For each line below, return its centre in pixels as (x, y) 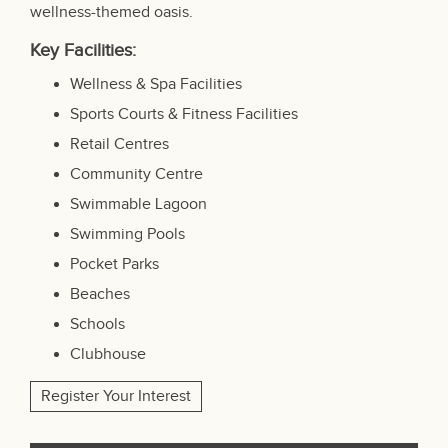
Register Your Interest (116, 397)
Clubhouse (108, 355)
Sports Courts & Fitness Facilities (184, 115)
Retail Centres (119, 145)
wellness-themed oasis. (111, 13)
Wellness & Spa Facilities (156, 85)
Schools (97, 325)
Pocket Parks (114, 265)
